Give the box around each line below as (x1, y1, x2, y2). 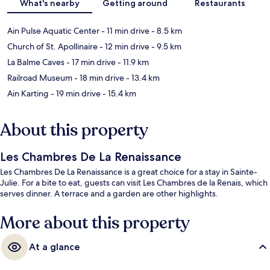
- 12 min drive (98, 41, 149, 52)
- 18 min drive (72, 72, 124, 84)
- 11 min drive (99, 25, 149, 37)
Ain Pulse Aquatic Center (7, 25, 99, 37)
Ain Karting (7, 88, 49, 99)
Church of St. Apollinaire (7, 41, 98, 52)
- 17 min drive (64, 57, 116, 68)
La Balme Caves (7, 57, 64, 68)
